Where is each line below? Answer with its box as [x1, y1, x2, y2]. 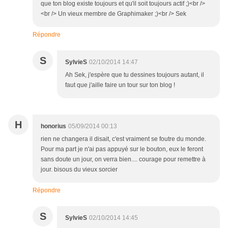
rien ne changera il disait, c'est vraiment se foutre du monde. [41, 135, 206, 142]
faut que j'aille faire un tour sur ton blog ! [65, 81, 175, 89]
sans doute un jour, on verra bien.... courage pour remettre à [41, 156, 206, 163]
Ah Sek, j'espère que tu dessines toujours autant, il [65, 71, 204, 78]
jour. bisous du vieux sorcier [41, 166, 118, 173]
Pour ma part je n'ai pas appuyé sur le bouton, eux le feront [41, 146, 203, 153]
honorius [41, 123, 66, 130]
